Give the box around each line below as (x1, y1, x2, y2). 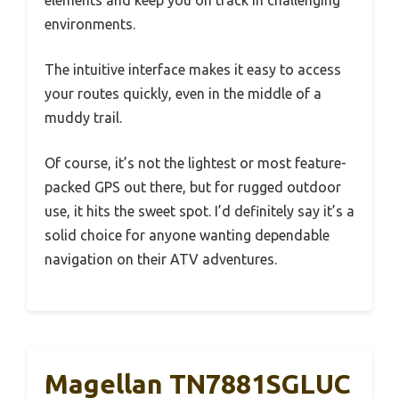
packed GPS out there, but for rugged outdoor (45, 179, 341, 196)
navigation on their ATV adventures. (45, 251, 277, 268)
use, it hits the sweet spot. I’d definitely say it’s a (45, 203, 354, 220)
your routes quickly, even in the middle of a (45, 85, 322, 102)
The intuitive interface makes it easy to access (45, 61, 341, 78)
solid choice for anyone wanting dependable (45, 227, 330, 244)
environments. (45, 16, 135, 33)
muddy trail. (45, 110, 122, 126)
